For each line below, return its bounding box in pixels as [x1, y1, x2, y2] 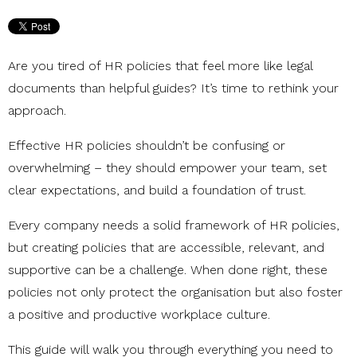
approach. [8, 102, 70, 118]
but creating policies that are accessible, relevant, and [8, 239, 324, 255]
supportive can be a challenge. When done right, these [8, 261, 328, 277]
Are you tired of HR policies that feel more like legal [8, 57, 312, 73]
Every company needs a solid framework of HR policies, [8, 217, 339, 233]
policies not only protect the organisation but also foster [8, 284, 343, 300]
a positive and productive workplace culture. [8, 306, 270, 322]
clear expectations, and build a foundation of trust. [8, 182, 306, 198]
